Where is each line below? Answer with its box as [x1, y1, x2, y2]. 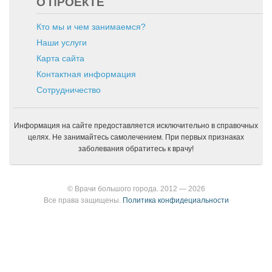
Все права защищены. [43, 196, 121, 205]
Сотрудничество [36, 85, 101, 95]
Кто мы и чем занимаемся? [36, 22, 146, 32]
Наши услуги [36, 38, 87, 47]
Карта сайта [36, 53, 84, 63]
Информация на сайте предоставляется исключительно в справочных [14, 121, 258, 130]
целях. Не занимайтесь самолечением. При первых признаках [28, 133, 244, 141]
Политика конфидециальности [120, 196, 229, 205]
